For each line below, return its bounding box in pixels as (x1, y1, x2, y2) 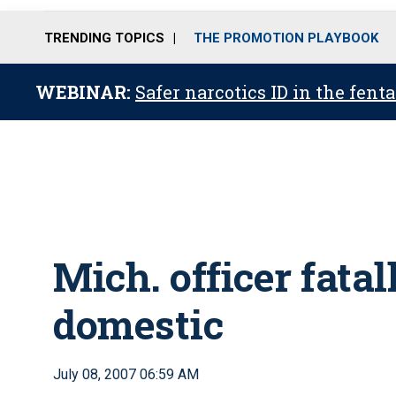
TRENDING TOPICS (44, 29, 164, 46)
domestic (53, 298, 223, 350)
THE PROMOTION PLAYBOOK (194, 29, 378, 46)
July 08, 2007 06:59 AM (53, 366, 199, 383)
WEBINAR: (35, 80, 135, 103)
